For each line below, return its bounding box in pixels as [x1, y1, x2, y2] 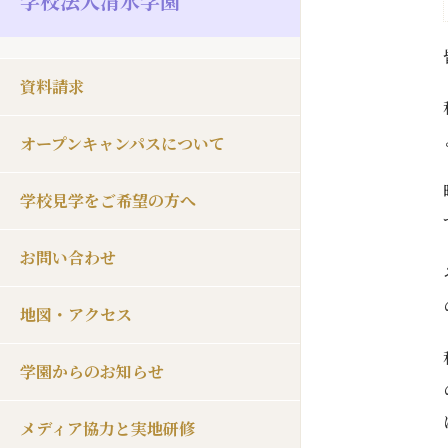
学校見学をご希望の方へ [20, 189, 196, 212]
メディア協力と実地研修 [20, 417, 195, 440]
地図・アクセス [20, 303, 132, 326]
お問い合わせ [20, 246, 116, 269]
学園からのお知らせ [20, 360, 164, 383]
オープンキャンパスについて [20, 132, 225, 155]
